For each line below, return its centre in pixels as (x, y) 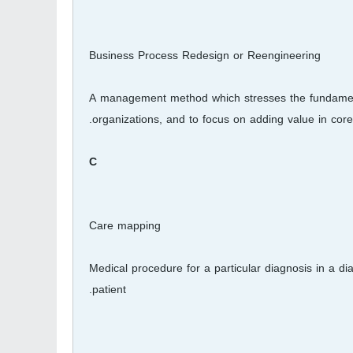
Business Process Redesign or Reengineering (205, 56)
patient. (109, 290)
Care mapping (125, 226)
